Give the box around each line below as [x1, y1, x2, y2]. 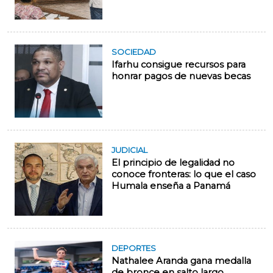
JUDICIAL [112, 145, 147, 155]
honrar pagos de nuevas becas [112, 71, 250, 82]
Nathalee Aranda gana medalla [112, 255, 251, 267]
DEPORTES [112, 243, 156, 253]
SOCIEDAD [112, 47, 156, 57]
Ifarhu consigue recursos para [112, 59, 246, 71]
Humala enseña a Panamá [112, 180, 230, 192]
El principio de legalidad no [112, 157, 235, 169]
